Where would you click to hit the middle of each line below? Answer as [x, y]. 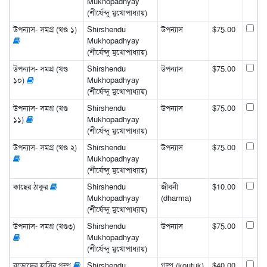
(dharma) [176, 198]
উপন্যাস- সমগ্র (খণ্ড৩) [44, 226]
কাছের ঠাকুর [31, 187]
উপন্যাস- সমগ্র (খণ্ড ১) [45, 29]
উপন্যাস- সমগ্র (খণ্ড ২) [45, 147]
